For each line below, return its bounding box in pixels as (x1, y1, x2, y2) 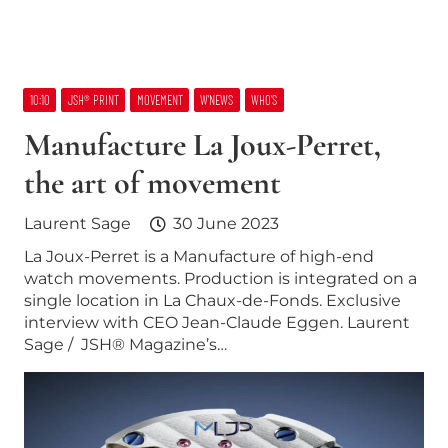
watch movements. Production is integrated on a (24, 269, 417, 289)
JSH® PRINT (67, 92, 119, 109)
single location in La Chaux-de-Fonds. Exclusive (24, 291, 401, 311)
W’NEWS (200, 92, 234, 109)
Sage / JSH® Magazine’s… (24, 335, 227, 355)
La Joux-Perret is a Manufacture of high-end (24, 247, 374, 267)
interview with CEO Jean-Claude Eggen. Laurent (24, 313, 410, 333)
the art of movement (24, 162, 281, 202)
